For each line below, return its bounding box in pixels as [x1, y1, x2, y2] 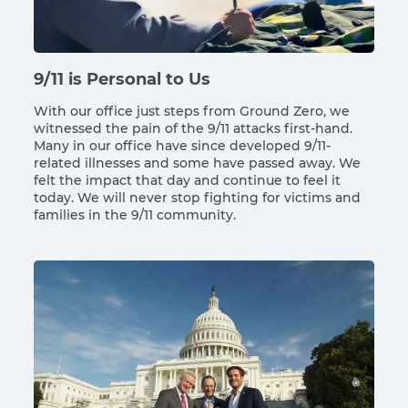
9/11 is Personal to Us [34, 68, 210, 89]
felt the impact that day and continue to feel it [34, 171, 341, 189]
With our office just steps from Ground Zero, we [34, 102, 350, 119]
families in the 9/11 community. [34, 206, 236, 223]
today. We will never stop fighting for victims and [34, 189, 361, 206]
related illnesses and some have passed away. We [34, 154, 361, 171]
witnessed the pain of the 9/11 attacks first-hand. [34, 119, 352, 137]
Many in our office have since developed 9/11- [34, 137, 331, 154]
